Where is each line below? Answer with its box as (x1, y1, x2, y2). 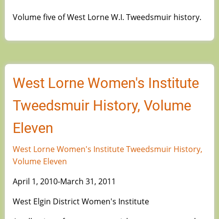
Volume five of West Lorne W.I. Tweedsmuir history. (13, 12, 201, 23)
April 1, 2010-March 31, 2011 (13, 176, 116, 187)
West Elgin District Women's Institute (13, 196, 149, 207)
